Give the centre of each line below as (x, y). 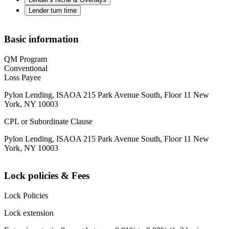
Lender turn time (53, 11)
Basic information (41, 39)
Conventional (26, 68)
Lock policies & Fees (47, 176)
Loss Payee (22, 77)
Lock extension (29, 213)
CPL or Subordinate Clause (48, 121)
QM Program (26, 59)
